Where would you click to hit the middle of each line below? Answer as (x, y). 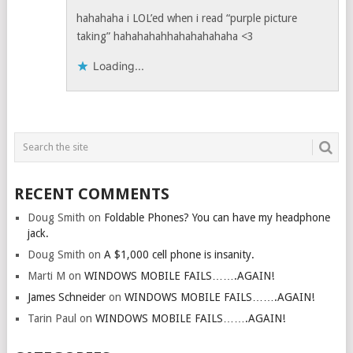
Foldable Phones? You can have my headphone (217, 217)
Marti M (46, 275)
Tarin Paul (52, 318)
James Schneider (66, 297)
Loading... (119, 66)
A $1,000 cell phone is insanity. (179, 254)
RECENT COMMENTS (91, 193)
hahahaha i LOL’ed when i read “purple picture (187, 18)
